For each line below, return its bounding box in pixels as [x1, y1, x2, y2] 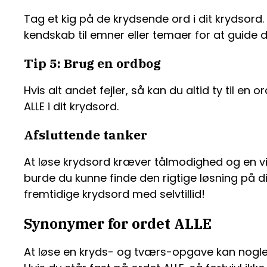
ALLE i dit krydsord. [24, 99, 119, 114]
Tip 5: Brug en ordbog [24, 55, 161, 72]
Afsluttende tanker [24, 126, 147, 144]
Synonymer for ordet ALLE [24, 214, 212, 234]
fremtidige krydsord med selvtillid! [24, 187, 205, 202]
